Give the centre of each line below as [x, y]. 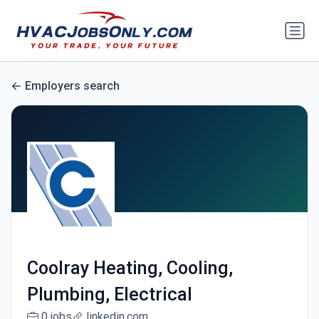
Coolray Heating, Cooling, [130, 268]
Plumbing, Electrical [109, 295]
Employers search [72, 86]
